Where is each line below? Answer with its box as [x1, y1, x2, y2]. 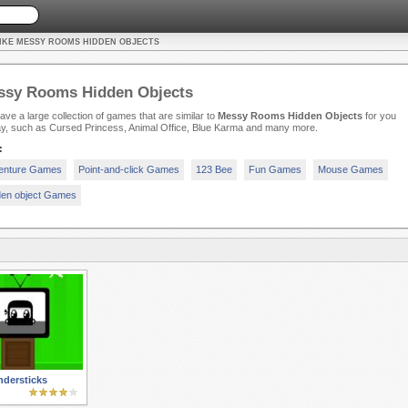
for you [362, 110, 396, 122]
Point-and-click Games [77, 164, 179, 176]
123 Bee [195, 164, 232, 176]
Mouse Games [317, 164, 383, 176]
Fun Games [248, 164, 301, 176]
